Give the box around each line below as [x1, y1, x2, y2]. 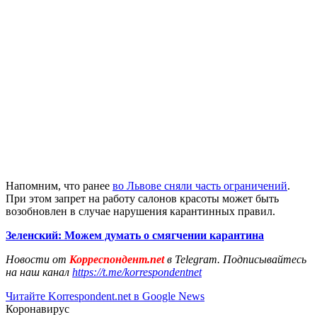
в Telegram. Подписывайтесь [167, 253, 306, 265]
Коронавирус [6, 302, 69, 315]
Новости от [6, 253, 67, 265]
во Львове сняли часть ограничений [113, 179, 287, 192]
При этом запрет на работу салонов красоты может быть [6, 192, 279, 204]
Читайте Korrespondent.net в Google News [6, 289, 204, 302]
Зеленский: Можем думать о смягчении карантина [6, 229, 264, 241]
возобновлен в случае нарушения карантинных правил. [6, 204, 275, 217]
